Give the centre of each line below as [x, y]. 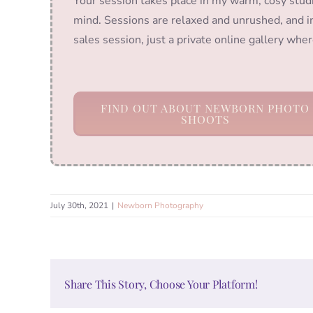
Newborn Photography [160, 206]
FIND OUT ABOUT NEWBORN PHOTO [205, 108]
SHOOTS [205, 119]
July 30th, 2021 [79, 206]
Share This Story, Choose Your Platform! [161, 284]
